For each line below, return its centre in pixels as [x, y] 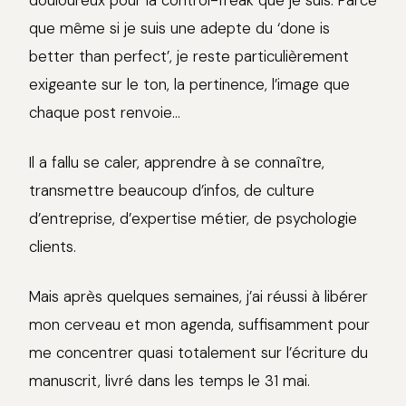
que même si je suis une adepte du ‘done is [179, 29]
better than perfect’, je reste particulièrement [189, 57]
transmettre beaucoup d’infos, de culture [172, 191]
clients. [53, 247]
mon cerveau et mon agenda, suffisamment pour [199, 325]
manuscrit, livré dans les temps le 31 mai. [169, 381]
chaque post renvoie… [105, 113]
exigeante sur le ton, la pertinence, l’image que [189, 85]
